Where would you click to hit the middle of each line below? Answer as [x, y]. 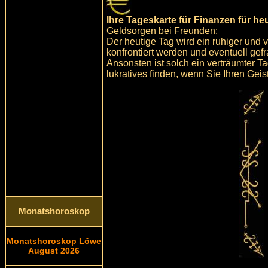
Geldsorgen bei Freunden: [162, 31]
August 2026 [54, 251]
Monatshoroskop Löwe [54, 241]
